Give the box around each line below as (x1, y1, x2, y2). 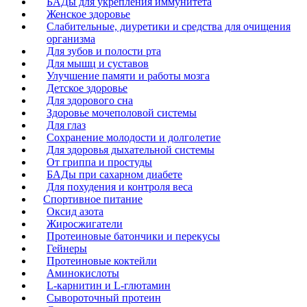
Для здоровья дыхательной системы (47, 143, 214, 156)
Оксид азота (47, 205, 103, 217)
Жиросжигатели (47, 217, 123, 230)
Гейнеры (47, 242, 87, 254)
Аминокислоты (47, 267, 119, 279)
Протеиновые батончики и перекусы (47, 230, 220, 242)
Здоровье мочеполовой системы (47, 106, 197, 119)
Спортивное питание (43, 193, 143, 205)
